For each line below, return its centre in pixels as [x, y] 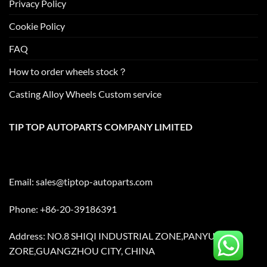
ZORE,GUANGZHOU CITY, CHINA [82, 251]
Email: [22, 181]
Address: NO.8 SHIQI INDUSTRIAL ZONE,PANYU [112, 236]
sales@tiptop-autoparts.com [94, 181]
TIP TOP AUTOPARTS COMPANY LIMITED [101, 127]
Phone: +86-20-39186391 [63, 209]
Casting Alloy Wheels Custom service [85, 94]
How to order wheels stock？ [68, 72]
